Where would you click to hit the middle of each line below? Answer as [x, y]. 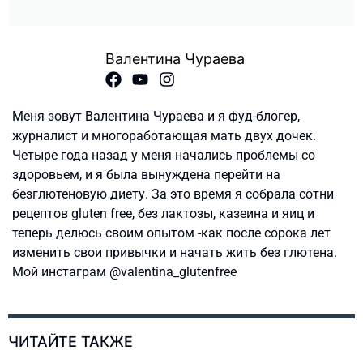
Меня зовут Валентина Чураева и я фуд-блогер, [156, 117]
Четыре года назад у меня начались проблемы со [164, 156]
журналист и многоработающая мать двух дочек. [164, 136]
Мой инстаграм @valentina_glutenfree [124, 272]
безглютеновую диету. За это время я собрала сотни [173, 194]
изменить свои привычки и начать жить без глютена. [175, 253]
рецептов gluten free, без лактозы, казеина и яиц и [163, 214]
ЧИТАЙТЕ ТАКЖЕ [70, 342]
